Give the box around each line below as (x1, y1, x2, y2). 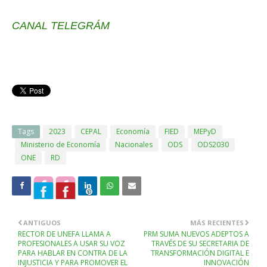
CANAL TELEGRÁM (12, 20, 110, 32)
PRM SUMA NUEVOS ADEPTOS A (144, 229, 249, 239)
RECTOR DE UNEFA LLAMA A (18, 229, 111, 239)
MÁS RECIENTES (190, 218, 244, 227)
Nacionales (115, 139, 153, 150)
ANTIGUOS (23, 218, 61, 227)
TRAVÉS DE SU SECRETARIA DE (151, 238, 249, 249)
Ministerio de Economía (21, 139, 100, 150)
